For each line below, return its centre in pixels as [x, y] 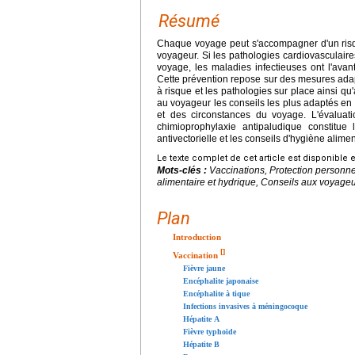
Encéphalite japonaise [221, 281]
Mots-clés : [183, 171]
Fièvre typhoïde [210, 331]
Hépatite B [201, 344]
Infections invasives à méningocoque [245, 306]
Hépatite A [201, 319]
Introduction [197, 237]
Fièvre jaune [204, 268]
